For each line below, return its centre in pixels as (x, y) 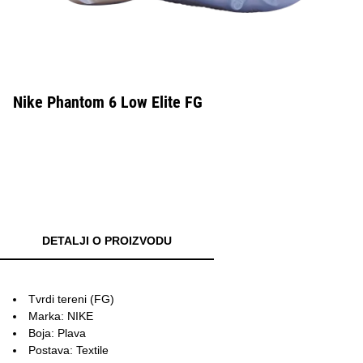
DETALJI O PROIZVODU (107, 241)
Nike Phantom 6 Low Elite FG (108, 102)
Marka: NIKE (61, 316)
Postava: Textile (68, 350)
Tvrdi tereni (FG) (71, 299)
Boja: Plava (57, 333)
